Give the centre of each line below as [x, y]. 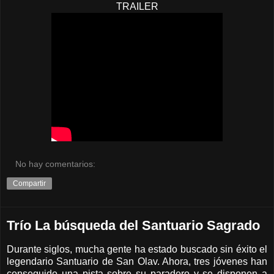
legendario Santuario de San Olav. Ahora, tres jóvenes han [137, 262]
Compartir [29, 184]
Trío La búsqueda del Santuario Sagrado [133, 226]
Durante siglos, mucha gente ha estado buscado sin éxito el [137, 250]
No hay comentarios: [56, 164]
